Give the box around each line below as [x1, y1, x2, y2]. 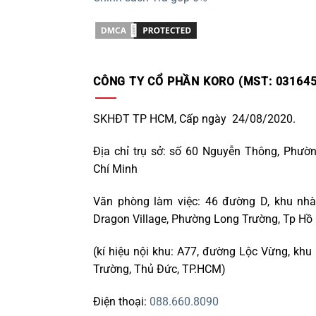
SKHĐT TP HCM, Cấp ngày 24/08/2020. [93, 112, 296, 126]
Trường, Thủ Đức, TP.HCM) [93, 262, 226, 276]
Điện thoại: [93, 294, 150, 308]
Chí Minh [93, 162, 138, 176]
